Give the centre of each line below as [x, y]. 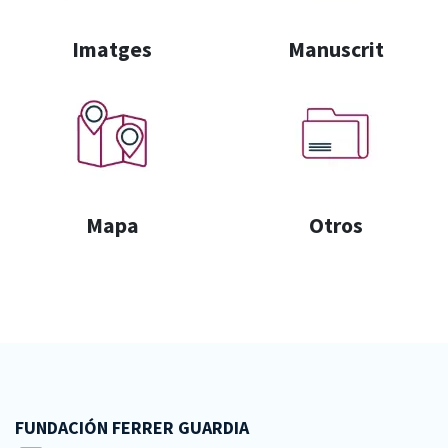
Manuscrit [336, 49]
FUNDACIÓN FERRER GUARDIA [132, 427]
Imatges [112, 49]
